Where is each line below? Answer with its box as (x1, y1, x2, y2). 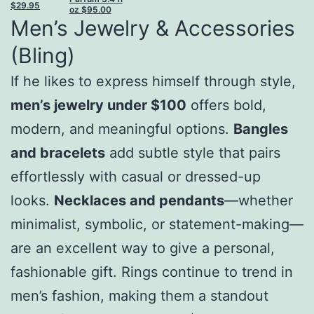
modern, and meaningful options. (11, 121, 233, 138)
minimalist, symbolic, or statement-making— (11, 216, 303, 233)
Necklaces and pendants (54, 192, 224, 210)
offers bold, (186, 97, 266, 114)
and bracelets (11, 144, 105, 162)
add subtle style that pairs (105, 144, 280, 162)
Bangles (233, 121, 288, 138)
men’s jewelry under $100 (11, 97, 186, 114)
